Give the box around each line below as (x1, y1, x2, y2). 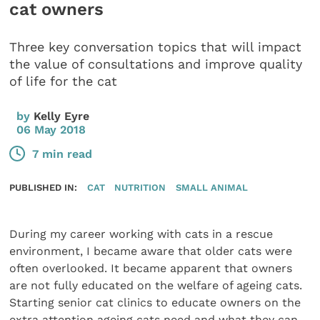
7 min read (32, 146, 93, 161)
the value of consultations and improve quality (9, 56, 303, 72)
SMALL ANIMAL (175, 181, 248, 194)
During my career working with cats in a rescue (9, 227, 274, 241)
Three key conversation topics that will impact (9, 39, 302, 55)
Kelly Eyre (34, 109, 90, 123)
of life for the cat (9, 74, 118, 89)
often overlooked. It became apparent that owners (9, 261, 293, 276)
